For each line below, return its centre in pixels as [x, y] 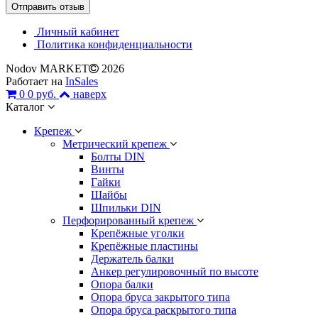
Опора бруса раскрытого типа [164, 310]
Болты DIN [118, 157]
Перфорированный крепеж [130, 221]
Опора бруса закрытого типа [160, 297]
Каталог [27, 107]
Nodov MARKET [47, 69]
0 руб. [43, 94]
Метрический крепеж [116, 144]
